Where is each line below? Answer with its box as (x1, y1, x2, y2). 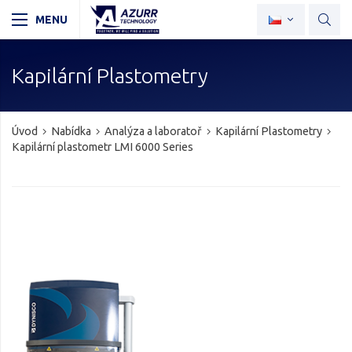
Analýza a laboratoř (104, 125, 202, 137)
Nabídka (51, 125, 91, 137)
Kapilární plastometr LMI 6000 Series (12, 141, 193, 153)
